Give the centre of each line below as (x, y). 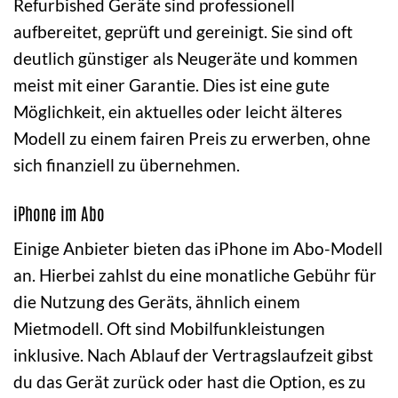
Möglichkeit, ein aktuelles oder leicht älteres (178, 111)
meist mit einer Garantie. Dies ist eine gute (171, 84)
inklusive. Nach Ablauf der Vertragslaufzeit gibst (193, 355)
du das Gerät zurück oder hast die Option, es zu (190, 382)
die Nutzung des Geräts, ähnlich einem (157, 302)
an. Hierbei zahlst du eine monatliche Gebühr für (195, 275)
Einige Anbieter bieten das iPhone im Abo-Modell (198, 249)
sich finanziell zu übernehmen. (127, 164)
